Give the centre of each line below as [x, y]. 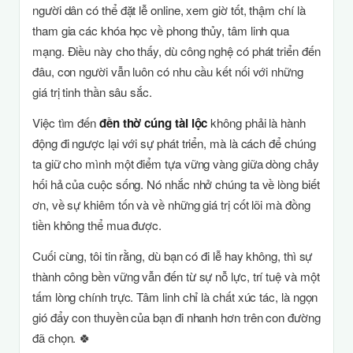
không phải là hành [256, 123]
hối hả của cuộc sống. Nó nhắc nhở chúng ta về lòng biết [176, 184]
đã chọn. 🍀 [62, 338]
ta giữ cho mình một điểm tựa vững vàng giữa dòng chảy [176, 163]
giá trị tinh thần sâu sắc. [92, 92]
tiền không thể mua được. [97, 225]
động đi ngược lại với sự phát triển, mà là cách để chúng [174, 143]
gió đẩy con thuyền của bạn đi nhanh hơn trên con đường [176, 317]
